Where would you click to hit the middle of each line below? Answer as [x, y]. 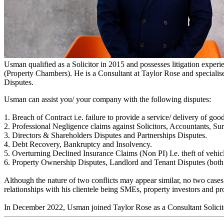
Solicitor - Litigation [45, 46]
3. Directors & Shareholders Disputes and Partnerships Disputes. [105, 135]
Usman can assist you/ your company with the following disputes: [107, 99]
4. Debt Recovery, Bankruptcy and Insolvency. [78, 144]
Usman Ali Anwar [49, 24]
